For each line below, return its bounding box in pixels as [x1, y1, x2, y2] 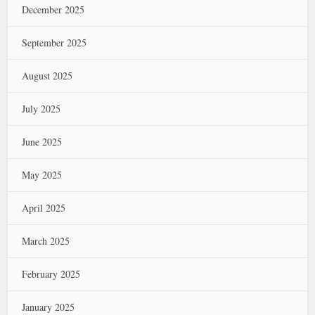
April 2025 [22, 201, 66, 214]
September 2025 [22, 36, 87, 49]
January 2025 [22, 300, 75, 314]
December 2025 [22, 3, 85, 16]
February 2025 [22, 267, 81, 281]
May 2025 [22, 168, 63, 181]
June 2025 [22, 135, 63, 148]
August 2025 [22, 69, 73, 82]
